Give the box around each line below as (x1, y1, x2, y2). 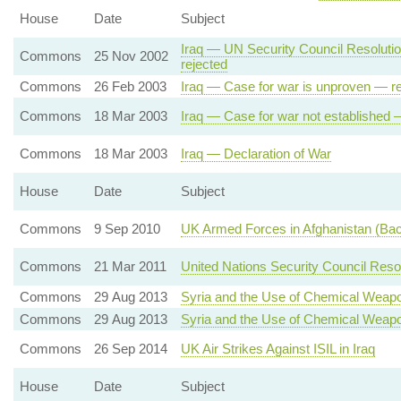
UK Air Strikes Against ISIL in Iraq (180, 341, 375, 356)
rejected (180, 56, 227, 72)
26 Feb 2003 (93, 79, 166, 94)
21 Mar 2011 (93, 259, 166, 274)
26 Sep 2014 (93, 341, 167, 356)
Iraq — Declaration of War (180, 146, 331, 161)
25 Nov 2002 (93, 48, 168, 64)
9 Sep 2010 (93, 221, 160, 236)
